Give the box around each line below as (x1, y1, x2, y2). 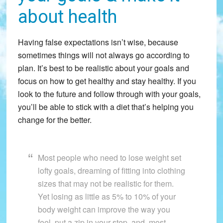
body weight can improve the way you (37, 204, 170, 216)
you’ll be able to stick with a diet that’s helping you (17, 101, 194, 113)
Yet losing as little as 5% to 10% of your (37, 191, 176, 203)
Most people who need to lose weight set (37, 152, 181, 164)
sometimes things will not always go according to (17, 49, 190, 61)
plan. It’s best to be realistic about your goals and (17, 62, 189, 74)
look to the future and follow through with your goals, (17, 88, 201, 100)
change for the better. (17, 114, 92, 126)
